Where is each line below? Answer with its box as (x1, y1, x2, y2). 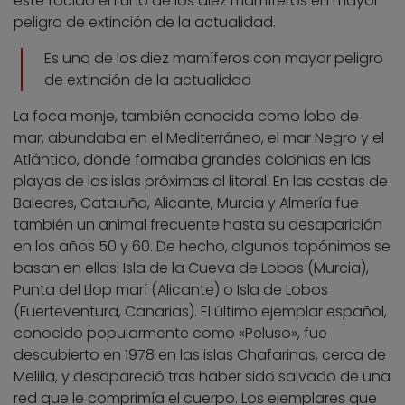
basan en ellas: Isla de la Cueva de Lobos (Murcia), (14, 257, 369, 278)
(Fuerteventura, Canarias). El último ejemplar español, (14, 300, 387, 322)
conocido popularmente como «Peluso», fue (14, 322, 327, 344)
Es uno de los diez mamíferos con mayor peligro (44, 47, 383, 69)
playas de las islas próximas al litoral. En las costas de (14, 170, 388, 192)
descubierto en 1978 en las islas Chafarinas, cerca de (14, 344, 386, 365)
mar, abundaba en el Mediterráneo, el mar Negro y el (14, 127, 384, 148)
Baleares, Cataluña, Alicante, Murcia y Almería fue (14, 192, 359, 213)
